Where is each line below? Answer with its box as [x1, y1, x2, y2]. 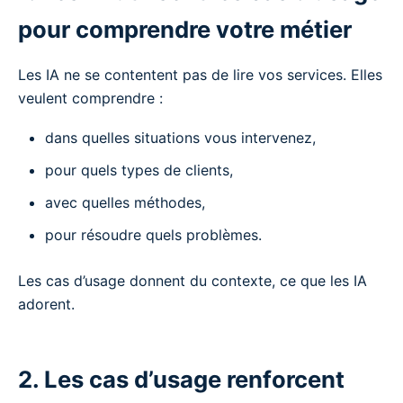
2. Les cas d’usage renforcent [18, 364, 345, 393]
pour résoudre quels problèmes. [45, 225, 262, 244]
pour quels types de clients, [45, 160, 233, 179]
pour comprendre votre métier [18, 14, 352, 43]
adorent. [18, 294, 75, 313]
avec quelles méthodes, [45, 193, 205, 211]
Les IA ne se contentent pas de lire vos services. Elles [18, 65, 382, 84]
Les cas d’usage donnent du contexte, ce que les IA [18, 271, 367, 290]
